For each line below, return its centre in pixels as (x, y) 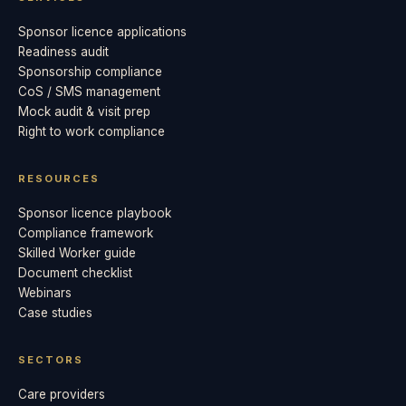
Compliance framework (86, 232)
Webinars (45, 292)
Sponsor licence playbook (95, 213)
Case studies (55, 312)
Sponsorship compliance (90, 71)
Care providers (62, 394)
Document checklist (75, 272)
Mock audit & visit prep (84, 111)
